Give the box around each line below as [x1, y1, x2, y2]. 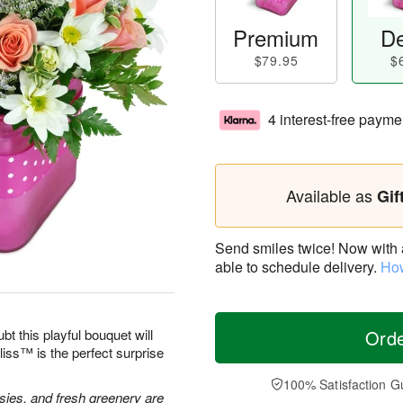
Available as [285, 184, 377, 207]
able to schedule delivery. [215, 256, 381, 277]
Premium [233, 22, 319, 53]
